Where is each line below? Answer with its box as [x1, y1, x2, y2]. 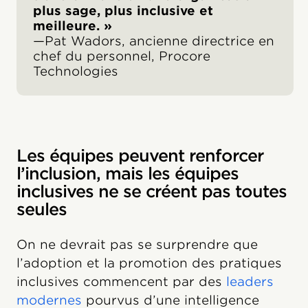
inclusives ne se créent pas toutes [16, 181, 287, 202]
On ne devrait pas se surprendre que [16, 237, 258, 252]
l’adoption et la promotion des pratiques [16, 256, 282, 271]
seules [16, 199, 67, 220]
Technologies [33, 64, 118, 79]
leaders [226, 274, 274, 289]
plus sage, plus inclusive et [33, 3, 213, 19]
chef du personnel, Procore [33, 49, 210, 64]
